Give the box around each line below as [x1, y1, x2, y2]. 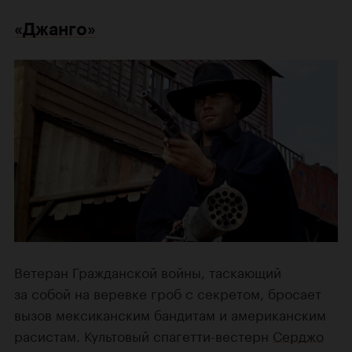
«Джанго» [14, 18, 96, 40]
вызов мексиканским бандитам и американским [14, 302, 326, 324]
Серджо [273, 324, 324, 345]
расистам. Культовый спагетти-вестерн [14, 324, 273, 345]
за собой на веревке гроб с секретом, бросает [14, 281, 321, 302]
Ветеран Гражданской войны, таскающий [14, 260, 281, 281]
